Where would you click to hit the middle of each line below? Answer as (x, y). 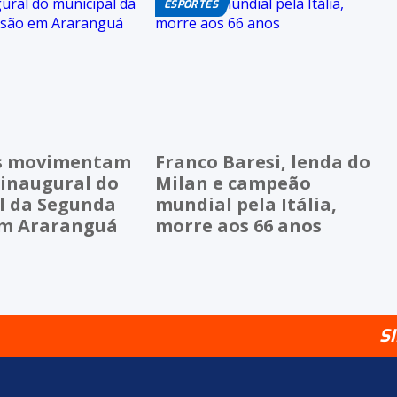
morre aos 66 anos (239, 225)
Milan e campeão (234, 183)
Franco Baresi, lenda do (263, 161)
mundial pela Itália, (246, 204)
